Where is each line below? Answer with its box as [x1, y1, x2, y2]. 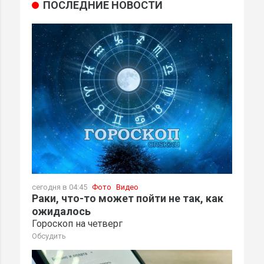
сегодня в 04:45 [32, 183, 89, 192]
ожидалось [32, 205, 91, 218]
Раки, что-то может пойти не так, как [32, 192, 223, 205]
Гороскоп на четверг [32, 218, 123, 230]
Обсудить [32, 232, 66, 241]
